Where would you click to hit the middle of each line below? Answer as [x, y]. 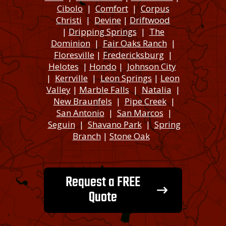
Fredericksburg [133, 55]
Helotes [63, 67]
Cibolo [70, 9]
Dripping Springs [102, 32]
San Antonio [80, 113]
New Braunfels [82, 101]
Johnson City [151, 67]
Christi [69, 20]
